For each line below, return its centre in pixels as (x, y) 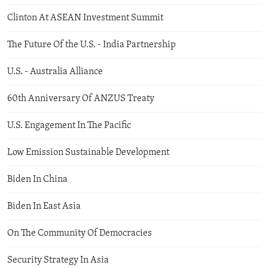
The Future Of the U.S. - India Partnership (92, 45)
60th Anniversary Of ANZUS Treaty (81, 98)
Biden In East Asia (44, 206)
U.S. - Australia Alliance (55, 71)
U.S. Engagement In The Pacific (69, 125)
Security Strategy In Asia (58, 260)
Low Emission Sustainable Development (88, 152)
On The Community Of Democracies (80, 233)
